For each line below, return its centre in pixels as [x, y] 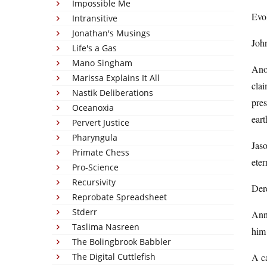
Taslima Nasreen [106, 227]
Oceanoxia [93, 108]
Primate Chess [101, 152]
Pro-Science [95, 167]
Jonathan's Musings [111, 33]
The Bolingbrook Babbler [122, 242]
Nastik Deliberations [113, 93]
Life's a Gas [94, 48]
